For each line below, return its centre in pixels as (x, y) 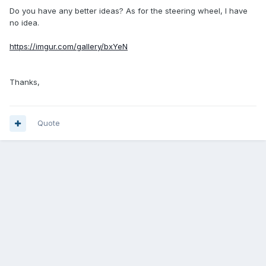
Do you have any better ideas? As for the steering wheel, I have (129, 11)
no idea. (24, 23)
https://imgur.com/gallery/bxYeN (69, 47)
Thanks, (25, 82)
